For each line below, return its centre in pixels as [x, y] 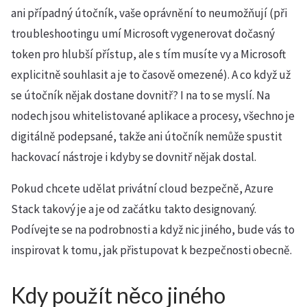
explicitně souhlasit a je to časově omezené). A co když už [151, 75]
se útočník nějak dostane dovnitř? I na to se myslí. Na [140, 95]
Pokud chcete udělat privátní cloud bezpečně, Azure [142, 188]
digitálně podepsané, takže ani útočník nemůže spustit [147, 136]
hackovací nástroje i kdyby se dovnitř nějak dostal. [134, 157]
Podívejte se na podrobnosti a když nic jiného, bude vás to [153, 230]
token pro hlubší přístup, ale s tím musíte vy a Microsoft [148, 54]
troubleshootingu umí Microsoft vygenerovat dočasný [143, 34]
